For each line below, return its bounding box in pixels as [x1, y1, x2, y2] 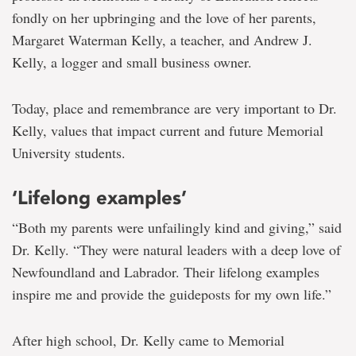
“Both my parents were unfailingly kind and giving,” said [12, 217, 342, 237]
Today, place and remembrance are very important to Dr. [12, 98, 337, 118]
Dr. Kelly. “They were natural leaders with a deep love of [12, 239, 341, 259]
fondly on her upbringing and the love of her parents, [12, 7, 316, 27]
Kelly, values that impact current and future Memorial [12, 120, 323, 140]
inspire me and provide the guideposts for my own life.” [12, 284, 331, 304]
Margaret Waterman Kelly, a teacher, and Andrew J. [12, 29, 312, 49]
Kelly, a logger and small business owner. [12, 52, 252, 72]
